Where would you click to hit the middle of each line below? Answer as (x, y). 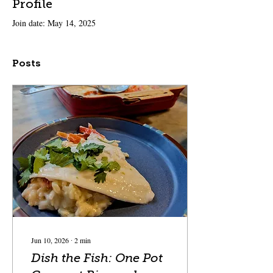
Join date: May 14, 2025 (54, 23)
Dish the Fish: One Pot (97, 258)
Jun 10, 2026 (50, 240)
